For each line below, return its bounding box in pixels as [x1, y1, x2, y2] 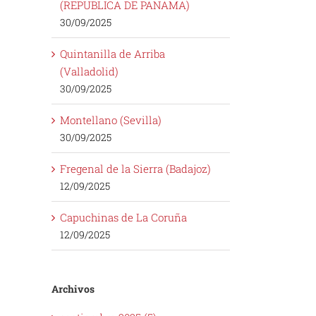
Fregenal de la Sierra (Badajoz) [60, 161, 211, 176]
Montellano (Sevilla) [60, 112, 162, 127]
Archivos [51, 281, 95, 296]
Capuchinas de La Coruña [60, 209, 187, 224]
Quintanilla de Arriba [60, 46, 165, 61]
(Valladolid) [60, 63, 119, 78]
